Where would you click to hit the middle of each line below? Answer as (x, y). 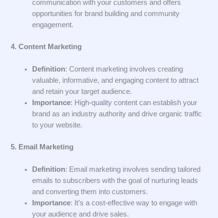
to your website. (57, 125)
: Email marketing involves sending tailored (133, 170)
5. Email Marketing (42, 147)
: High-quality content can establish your (134, 102)
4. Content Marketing (46, 46)
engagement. (53, 25)
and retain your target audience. (82, 91)
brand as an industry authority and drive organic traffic (117, 114)
